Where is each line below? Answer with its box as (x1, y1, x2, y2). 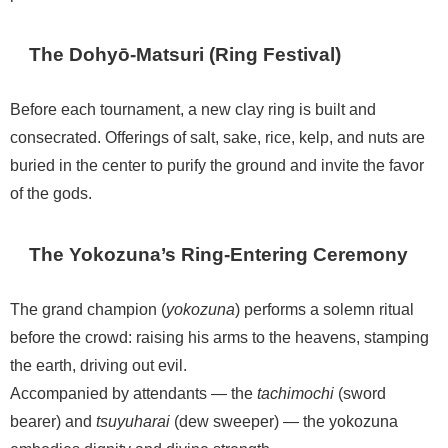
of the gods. (10, 184, 92, 201)
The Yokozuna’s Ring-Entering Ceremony (29, 244, 409, 264)
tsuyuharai (96, 412, 170, 429)
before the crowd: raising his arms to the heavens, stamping (10, 328, 429, 345)
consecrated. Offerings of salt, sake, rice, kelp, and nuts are (10, 128, 425, 145)
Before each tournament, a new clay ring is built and (10, 100, 376, 117)
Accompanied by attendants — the (10, 384, 257, 401)
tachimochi (257, 384, 334, 401)
